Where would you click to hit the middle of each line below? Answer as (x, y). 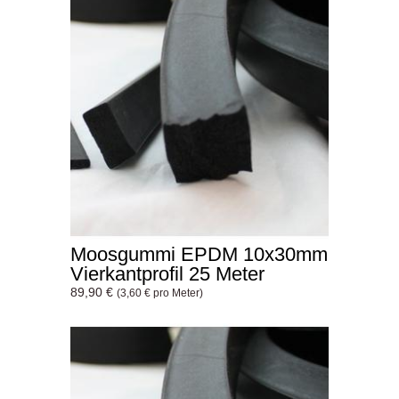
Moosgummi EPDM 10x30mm (199, 255)
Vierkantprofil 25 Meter (167, 274)
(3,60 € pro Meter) (160, 293)
